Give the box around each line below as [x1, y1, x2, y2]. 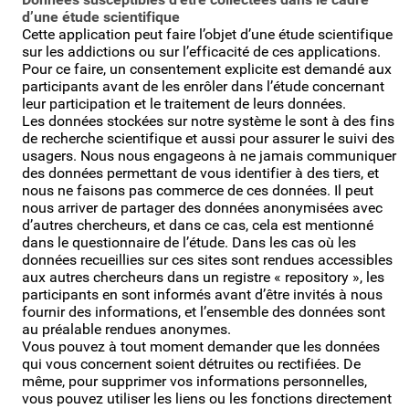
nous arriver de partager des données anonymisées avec [22, 198, 383, 216]
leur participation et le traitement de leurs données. [22, 94, 350, 112]
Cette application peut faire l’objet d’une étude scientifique [22, 25, 393, 43]
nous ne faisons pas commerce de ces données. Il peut [22, 181, 373, 199]
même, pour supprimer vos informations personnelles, [22, 372, 367, 390]
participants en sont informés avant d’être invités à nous [22, 285, 383, 303]
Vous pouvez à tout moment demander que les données [22, 337, 380, 355]
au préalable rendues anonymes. [22, 320, 231, 338]
